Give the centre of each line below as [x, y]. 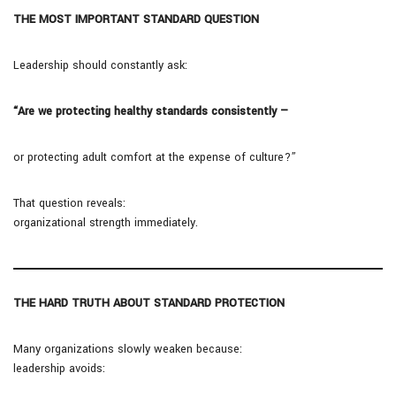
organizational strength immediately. [106, 223]
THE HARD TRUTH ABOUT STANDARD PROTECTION [149, 304]
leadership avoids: [59, 369]
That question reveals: [69, 204]
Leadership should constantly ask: [100, 66]
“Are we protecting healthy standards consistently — [151, 112]
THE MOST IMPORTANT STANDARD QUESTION [136, 20]
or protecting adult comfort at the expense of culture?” [155, 158]
